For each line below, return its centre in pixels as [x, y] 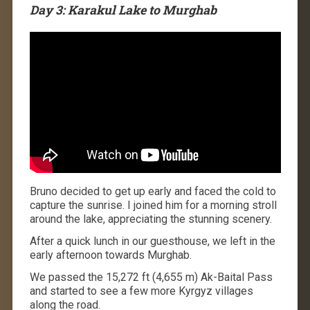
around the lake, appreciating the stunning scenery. [151, 219]
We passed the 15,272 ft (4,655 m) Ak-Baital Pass [151, 277]
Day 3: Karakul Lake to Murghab [123, 10]
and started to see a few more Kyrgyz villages [141, 291]
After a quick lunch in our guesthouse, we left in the [152, 241]
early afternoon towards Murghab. [110, 255]
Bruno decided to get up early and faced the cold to [153, 192]
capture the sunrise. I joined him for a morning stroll [153, 206]
